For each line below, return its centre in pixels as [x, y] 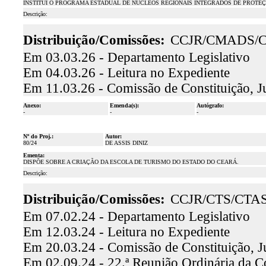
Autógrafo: [210, 105]
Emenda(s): [124, 105]
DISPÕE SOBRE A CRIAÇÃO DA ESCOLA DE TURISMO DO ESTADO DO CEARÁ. [131, 162]
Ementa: [34, 155]
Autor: [113, 136]
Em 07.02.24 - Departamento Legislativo [136, 216]
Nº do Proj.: [38, 136]
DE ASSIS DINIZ [126, 143]
